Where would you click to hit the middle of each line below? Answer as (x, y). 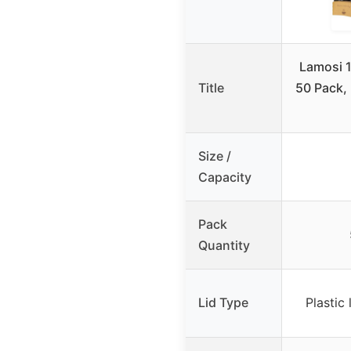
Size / (215, 156)
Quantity (224, 245)
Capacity (225, 177)
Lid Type (223, 302)
